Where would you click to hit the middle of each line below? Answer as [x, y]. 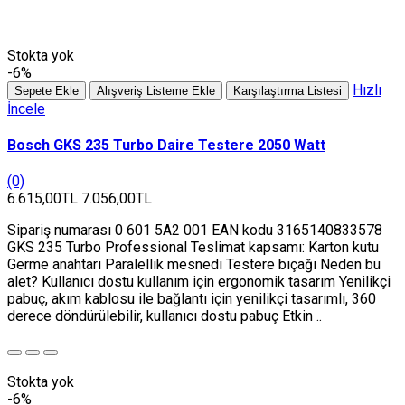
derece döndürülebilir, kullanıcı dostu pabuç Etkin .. [165, 316]
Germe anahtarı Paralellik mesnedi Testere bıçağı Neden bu [194, 265]
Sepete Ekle [47, 90]
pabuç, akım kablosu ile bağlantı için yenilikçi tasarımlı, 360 [192, 299]
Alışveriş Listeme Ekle [156, 90]
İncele [26, 108]
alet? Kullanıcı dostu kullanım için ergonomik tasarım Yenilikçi [199, 282]
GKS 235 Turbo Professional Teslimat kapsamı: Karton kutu [193, 248]
